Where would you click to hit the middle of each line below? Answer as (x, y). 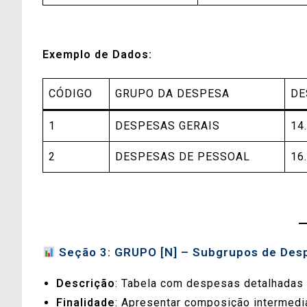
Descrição (86, 284)
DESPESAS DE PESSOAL (183, 157)
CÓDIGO (71, 94)
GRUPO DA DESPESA (172, 94)
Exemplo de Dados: (97, 55)
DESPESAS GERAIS (168, 126)
